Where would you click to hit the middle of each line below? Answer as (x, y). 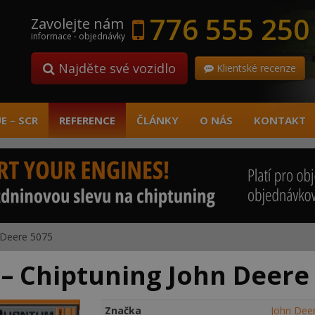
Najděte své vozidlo (115, 68)
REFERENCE (87, 120)
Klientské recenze (255, 68)
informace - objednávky (78, 36)
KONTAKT (280, 120)
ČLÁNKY (157, 120)
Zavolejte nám (77, 24)
